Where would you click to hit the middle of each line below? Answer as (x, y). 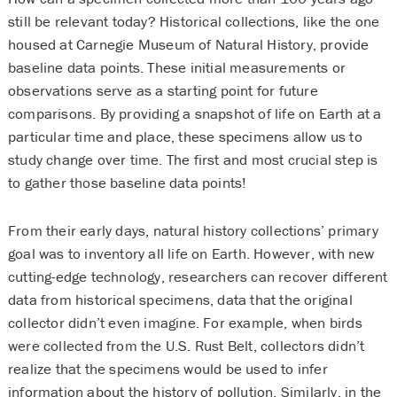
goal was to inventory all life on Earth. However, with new (191, 253)
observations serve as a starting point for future (163, 90)
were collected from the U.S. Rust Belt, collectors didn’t (186, 345)
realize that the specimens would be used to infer (167, 368)
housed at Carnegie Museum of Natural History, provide (188, 44)
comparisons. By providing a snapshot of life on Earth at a (195, 113)
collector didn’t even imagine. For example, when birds (185, 322)
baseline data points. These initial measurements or (177, 67)
